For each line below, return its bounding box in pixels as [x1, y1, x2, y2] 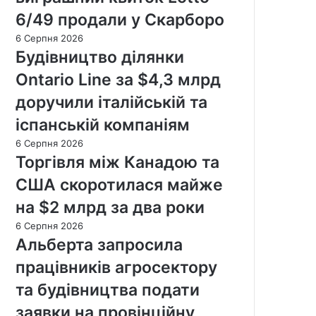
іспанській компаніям [16, 114, 190, 135]
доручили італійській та [16, 92, 207, 112]
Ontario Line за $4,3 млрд [16, 69, 221, 90]
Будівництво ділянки [16, 47, 184, 67]
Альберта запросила [16, 234, 183, 255]
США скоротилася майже [16, 174, 223, 195]
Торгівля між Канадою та [16, 152, 219, 172]
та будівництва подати [16, 279, 200, 300]
